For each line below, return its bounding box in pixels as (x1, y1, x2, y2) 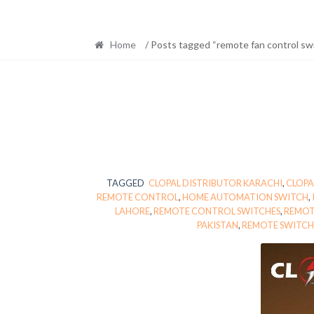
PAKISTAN (196, 219, 238, 231)
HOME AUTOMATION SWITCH (182, 191, 309, 203)
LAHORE (114, 205, 150, 217)
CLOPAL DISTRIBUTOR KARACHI (148, 177, 282, 189)
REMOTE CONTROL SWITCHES (153, 205, 280, 217)
